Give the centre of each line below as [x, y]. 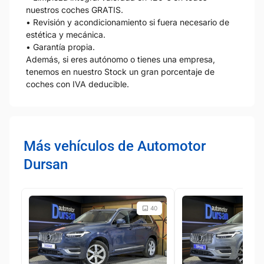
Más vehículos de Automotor [115, 146]
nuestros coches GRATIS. [75, 9]
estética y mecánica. [66, 34]
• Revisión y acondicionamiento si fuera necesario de [128, 22]
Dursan [46, 164]
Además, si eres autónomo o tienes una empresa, [121, 59]
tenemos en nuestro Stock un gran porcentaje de [120, 71]
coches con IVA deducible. [77, 84]
